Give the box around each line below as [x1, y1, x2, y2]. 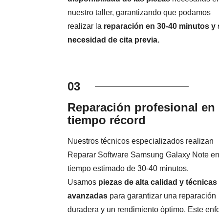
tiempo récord [67, 113, 146, 127]
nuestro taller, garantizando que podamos [67, 8, 211, 17]
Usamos [67, 178, 98, 187]
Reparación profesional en [67, 101, 215, 114]
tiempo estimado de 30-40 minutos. [67, 164, 189, 173]
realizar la [67, 22, 104, 31]
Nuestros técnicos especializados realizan [67, 137, 214, 146]
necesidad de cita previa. [67, 36, 159, 44]
